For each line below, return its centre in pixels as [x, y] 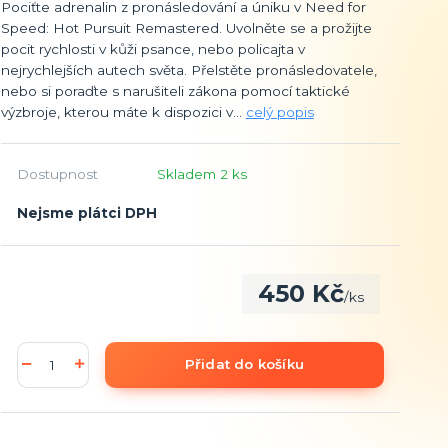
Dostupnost [57, 173]
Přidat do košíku [244, 364]
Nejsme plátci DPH [86, 212]
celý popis [279, 111]
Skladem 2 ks [201, 173]
